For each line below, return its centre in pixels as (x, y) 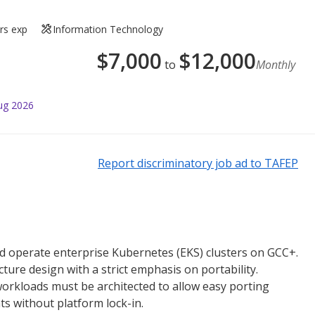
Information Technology (108, 29)
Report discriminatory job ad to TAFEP (198, 163)
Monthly (276, 64)
